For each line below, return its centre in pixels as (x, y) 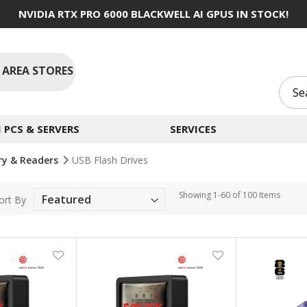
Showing (196, 195)
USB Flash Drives (110, 160)
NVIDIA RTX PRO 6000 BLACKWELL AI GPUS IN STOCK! (153, 14)
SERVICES (193, 129)
